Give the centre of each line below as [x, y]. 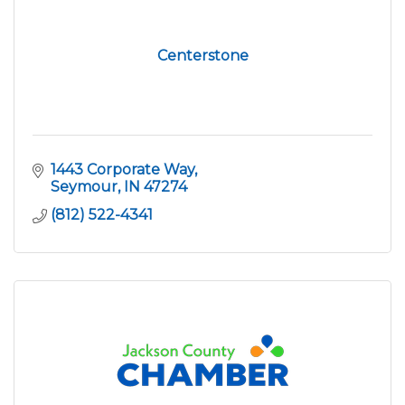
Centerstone [202, 55]
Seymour [84, 186]
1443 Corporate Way [122, 169]
